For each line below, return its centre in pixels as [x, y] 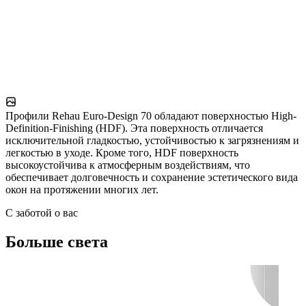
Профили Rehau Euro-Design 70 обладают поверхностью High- [151, 116]
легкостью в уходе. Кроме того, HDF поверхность [122, 153]
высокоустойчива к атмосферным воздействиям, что [128, 165]
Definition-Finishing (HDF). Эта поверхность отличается [134, 128]
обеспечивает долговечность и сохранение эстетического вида [152, 178]
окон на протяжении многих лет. [82, 190]
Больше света [57, 242]
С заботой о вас [42, 213]
